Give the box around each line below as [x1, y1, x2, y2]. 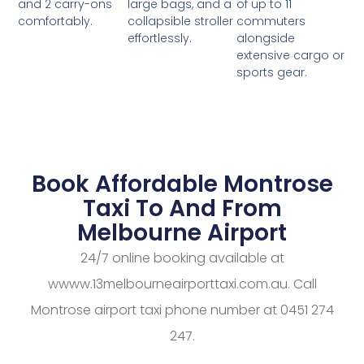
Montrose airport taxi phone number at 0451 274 [30, 301, 334, 320]
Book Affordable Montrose [31, 168, 333, 201]
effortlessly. [127, 30, 192, 47]
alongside [236, 30, 296, 47]
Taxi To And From [82, 193, 282, 225]
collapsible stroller [127, 13, 233, 30]
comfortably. [18, 13, 93, 30]
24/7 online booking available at [80, 249, 284, 268]
